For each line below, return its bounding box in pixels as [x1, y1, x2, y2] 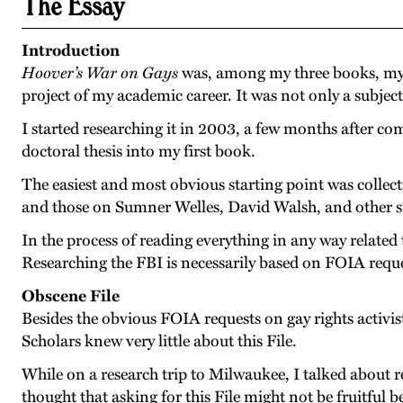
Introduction [22, 40, 120, 60]
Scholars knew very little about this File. [22, 331, 299, 351]
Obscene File [22, 286, 120, 306]
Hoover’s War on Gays [22, 63, 178, 83]
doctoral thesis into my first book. [22, 141, 255, 161]
